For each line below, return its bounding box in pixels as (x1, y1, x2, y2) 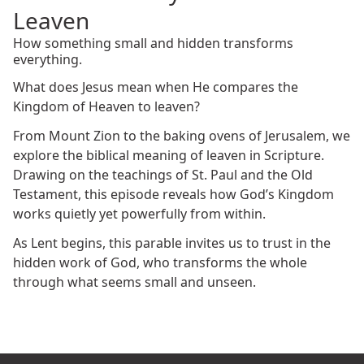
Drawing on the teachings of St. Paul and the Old (13, 165, 313, 184)
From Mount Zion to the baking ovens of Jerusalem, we (13, 126, 350, 145)
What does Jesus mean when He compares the (13, 77, 298, 96)
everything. (13, 50, 82, 68)
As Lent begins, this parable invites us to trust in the (13, 233, 331, 252)
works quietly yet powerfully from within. (13, 204, 266, 223)
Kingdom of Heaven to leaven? (13, 97, 200, 115)
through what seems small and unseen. (13, 272, 256, 291)
